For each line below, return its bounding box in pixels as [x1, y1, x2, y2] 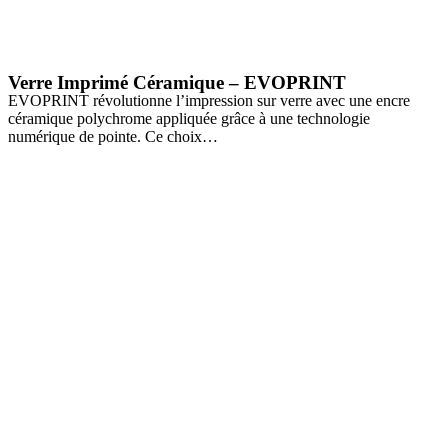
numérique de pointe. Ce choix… [8, 127, 218, 145]
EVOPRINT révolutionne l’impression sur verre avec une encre [8, 91, 410, 109]
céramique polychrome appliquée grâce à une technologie [8, 109, 370, 127]
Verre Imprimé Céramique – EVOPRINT [8, 71, 346, 93]
